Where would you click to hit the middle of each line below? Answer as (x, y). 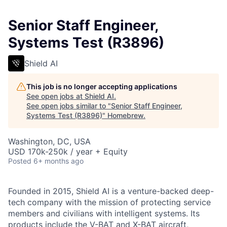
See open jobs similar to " (69, 106)
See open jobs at (55, 96)
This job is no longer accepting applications (102, 86)
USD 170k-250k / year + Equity (68, 152)
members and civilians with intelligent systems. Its (104, 213)
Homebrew (125, 115)
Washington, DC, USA (49, 141)
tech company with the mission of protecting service (109, 202)
